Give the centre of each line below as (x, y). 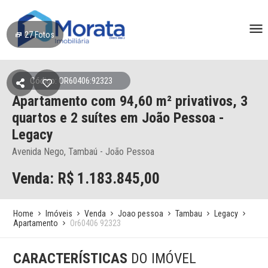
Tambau (189, 214)
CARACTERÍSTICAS (72, 258)
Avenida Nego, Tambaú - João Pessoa (83, 152)
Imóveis (59, 214)
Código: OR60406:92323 (71, 81)
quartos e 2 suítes (66, 118)
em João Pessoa (168, 118)
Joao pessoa (141, 214)
